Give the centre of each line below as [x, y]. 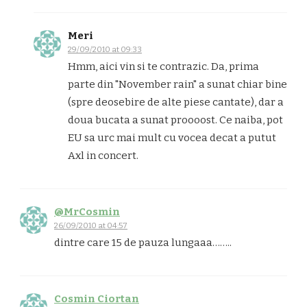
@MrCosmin [87, 212]
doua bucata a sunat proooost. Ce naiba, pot [175, 120]
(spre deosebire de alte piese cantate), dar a [176, 102]
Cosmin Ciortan [97, 299]
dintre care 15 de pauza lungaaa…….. [143, 243]
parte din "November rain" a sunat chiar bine [177, 85]
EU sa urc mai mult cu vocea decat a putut [172, 138]
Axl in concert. [103, 156]
